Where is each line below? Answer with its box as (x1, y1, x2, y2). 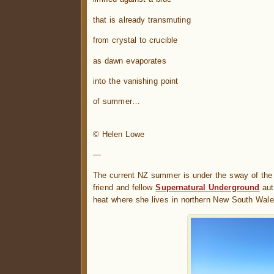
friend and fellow (93, 182, 156, 192)
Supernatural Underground (155, 182, 260, 192)
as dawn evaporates (93, 56, 166, 65)
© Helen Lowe (93, 129, 144, 139)
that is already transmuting (93, 15, 191, 24)
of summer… (93, 97, 141, 106)
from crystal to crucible (93, 35, 178, 45)
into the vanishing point (93, 76, 179, 86)
